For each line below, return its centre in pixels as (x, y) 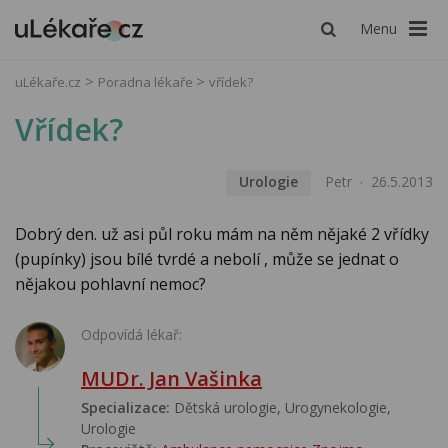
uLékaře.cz (48, 82)
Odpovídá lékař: (131, 335)
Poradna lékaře (147, 82)
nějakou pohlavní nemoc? (110, 284)
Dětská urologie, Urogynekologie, (280, 408)
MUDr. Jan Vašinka (171, 379)
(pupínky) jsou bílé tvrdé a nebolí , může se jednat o (207, 259)
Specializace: (125, 408)
